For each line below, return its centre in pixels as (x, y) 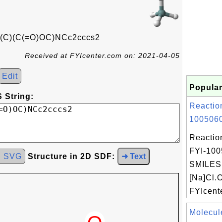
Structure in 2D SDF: (71, 156)
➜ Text (134, 156)
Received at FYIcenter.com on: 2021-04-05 (102, 55)
